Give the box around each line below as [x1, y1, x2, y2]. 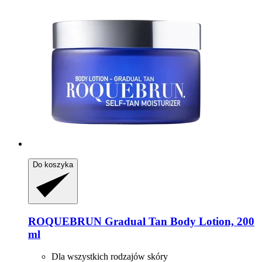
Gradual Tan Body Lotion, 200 [102, 215, 254, 227]
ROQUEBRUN [28, 215, 102, 227]
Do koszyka [33, 160, 73, 169]
